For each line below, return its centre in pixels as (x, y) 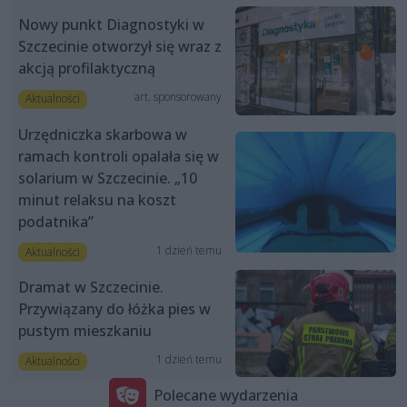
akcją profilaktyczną (87, 69)
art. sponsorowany (178, 97)
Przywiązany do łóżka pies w (114, 308)
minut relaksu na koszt (97, 199)
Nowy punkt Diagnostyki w (111, 25)
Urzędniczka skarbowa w (103, 134)
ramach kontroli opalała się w (119, 156)
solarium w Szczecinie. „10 (108, 178)
